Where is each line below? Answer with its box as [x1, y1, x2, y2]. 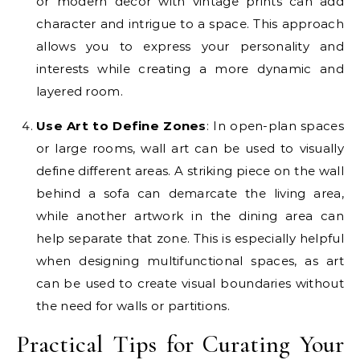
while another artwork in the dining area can [36, 207, 344, 223]
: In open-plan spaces [206, 117, 344, 133]
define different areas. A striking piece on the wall [36, 162, 344, 178]
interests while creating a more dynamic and [36, 60, 344, 76]
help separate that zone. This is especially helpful [36, 230, 344, 246]
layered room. [36, 83, 123, 99]
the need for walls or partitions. [36, 297, 230, 313]
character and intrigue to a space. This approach [36, 15, 344, 31]
